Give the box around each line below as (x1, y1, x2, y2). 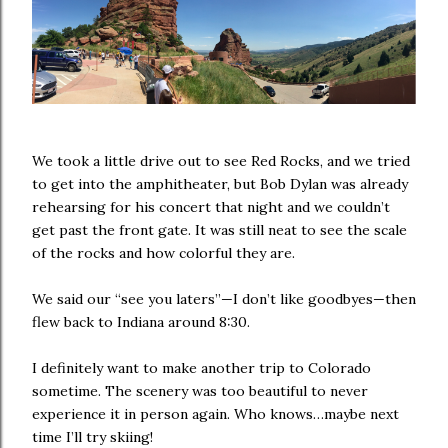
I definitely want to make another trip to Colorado (32, 358, 371, 377)
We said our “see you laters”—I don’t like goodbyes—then (32, 289, 416, 308)
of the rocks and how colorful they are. (32, 243, 295, 262)
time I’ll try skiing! (32, 427, 153, 446)
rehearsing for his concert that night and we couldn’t (32, 197, 390, 216)
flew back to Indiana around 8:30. (32, 312, 250, 331)
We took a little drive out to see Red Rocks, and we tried (32, 151, 410, 170)
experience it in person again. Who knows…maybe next (32, 404, 399, 423)
